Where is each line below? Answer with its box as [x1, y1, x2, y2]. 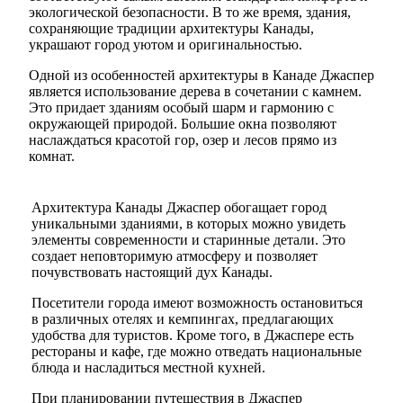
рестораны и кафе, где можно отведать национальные [31, 343, 362, 359]
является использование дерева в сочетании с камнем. [29, 83, 362, 99]
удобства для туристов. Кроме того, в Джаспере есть [31, 327, 354, 343]
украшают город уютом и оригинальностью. [29, 36, 302, 52]
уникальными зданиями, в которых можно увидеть [31, 215, 345, 231]
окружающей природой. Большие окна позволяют [29, 115, 336, 131]
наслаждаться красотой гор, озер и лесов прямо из [29, 131, 336, 148]
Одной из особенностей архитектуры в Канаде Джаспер [29, 67, 374, 83]
